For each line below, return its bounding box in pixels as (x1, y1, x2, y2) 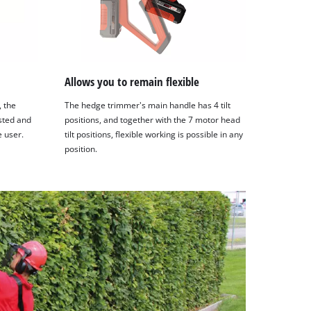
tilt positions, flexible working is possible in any (65, 128, 244, 140)
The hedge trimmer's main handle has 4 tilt (65, 99, 231, 110)
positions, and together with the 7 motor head (65, 114, 241, 125)
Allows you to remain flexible (65, 73, 200, 90)
